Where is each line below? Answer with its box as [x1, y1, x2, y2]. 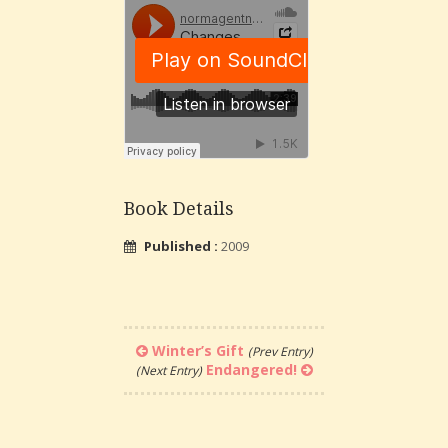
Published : [144, 237, 221, 256]
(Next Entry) [135, 362, 202, 380]
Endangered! [201, 360, 297, 380]
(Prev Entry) [247, 343, 313, 361]
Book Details [124, 198, 234, 220]
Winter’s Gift [151, 341, 248, 361]
